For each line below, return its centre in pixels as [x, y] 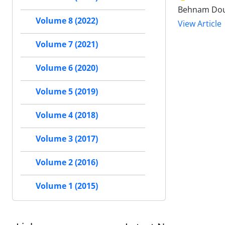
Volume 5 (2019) [67, 92]
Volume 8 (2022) [67, 21]
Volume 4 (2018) [67, 115]
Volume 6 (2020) [67, 68]
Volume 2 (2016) [67, 162]
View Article [200, 24]
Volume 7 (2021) [67, 44]
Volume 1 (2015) [67, 186]
